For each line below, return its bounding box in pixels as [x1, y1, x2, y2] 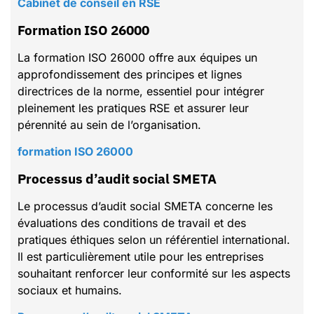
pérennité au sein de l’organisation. [18, 117, 201, 132]
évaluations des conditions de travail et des [18, 215, 246, 230]
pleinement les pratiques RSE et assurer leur [18, 100, 249, 115]
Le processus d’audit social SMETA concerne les [18, 198, 273, 213]
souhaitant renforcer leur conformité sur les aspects [18, 266, 290, 280]
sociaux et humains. [18, 282, 122, 297]
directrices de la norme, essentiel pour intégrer [18, 83, 264, 98]
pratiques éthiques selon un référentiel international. [18, 232, 290, 247]
